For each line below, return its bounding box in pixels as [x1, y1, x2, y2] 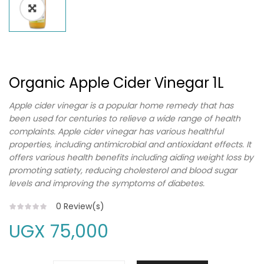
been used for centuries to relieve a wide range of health [9, 113, 240, 125]
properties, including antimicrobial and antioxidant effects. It [9, 138, 251, 151]
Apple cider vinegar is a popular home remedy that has [9, 100, 233, 112]
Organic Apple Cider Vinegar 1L [9, 73, 224, 93]
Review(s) [61, 200, 104, 213]
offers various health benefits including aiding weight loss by [9, 151, 253, 164]
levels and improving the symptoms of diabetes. [9, 177, 204, 190]
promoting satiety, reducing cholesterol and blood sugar [9, 164, 237, 177]
